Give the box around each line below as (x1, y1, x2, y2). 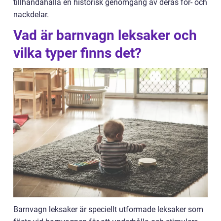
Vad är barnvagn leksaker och (13, 27, 197, 43)
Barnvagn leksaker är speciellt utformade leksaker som (13, 205, 203, 215)
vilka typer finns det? (13, 45, 142, 61)
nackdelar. (13, 10, 49, 19)
